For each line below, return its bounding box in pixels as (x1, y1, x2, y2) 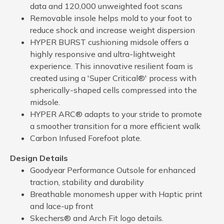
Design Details (10, 152, 68, 163)
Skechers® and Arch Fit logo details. (30, 212, 163, 223)
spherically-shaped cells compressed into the (30, 84, 197, 95)
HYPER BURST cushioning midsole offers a (30, 36, 188, 47)
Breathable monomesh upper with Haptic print (30, 188, 202, 199)
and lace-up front (30, 200, 93, 211)
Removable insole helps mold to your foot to (30, 12, 192, 23)
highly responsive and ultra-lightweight (30, 48, 175, 59)
